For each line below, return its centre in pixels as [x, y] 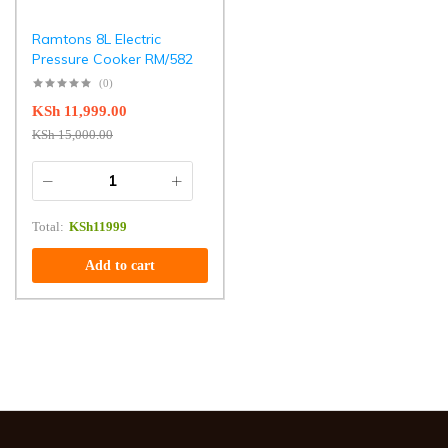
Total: [48, 226]
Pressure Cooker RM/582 [112, 59]
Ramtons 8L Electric [96, 39]
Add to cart [119, 265]
